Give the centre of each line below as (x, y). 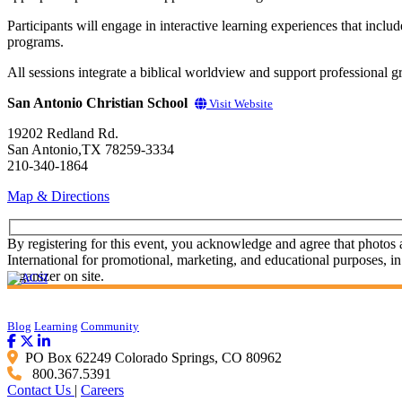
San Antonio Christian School (97, 102)
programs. (35, 41)
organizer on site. (56, 276)
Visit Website (240, 103)
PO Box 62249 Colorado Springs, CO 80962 (152, 358)
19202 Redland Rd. (63, 133)
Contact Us (41, 390)
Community (110, 327)
